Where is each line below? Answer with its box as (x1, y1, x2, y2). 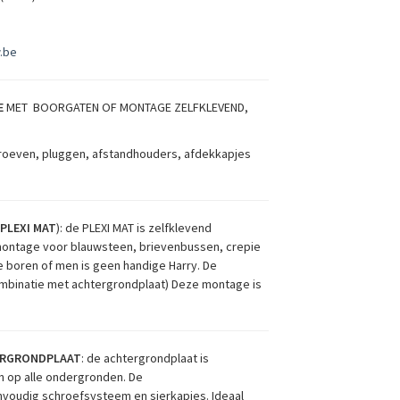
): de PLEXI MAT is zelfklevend (55, 219, 212, 236)
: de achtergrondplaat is (80, 349, 209, 366)
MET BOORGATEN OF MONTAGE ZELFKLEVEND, (3, 98, 248, 115)
